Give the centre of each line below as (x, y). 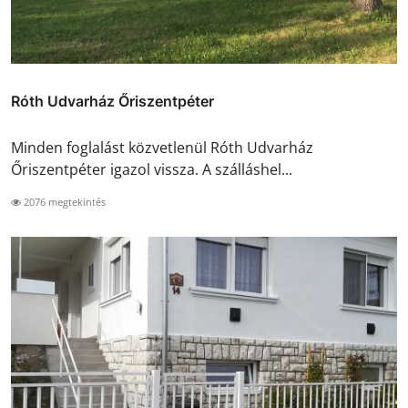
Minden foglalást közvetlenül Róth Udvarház (162, 147)
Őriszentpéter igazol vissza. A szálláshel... (152, 169)
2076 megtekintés (63, 201)
